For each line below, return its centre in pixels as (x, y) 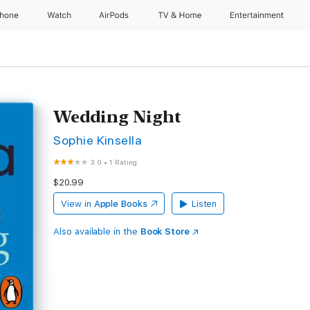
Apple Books (120, 204)
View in (76, 204)
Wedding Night (118, 117)
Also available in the (97, 231)
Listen (204, 204)
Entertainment (258, 15)
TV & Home (181, 15)
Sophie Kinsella (98, 140)
